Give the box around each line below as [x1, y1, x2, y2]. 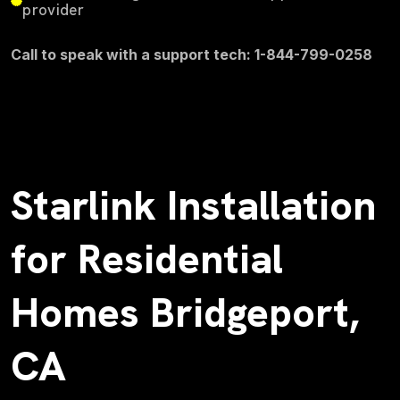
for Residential [11, 232, 283, 286]
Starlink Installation [11, 179, 376, 232]
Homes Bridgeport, [11, 286, 359, 339]
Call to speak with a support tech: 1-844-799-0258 [11, 45, 372, 63]
